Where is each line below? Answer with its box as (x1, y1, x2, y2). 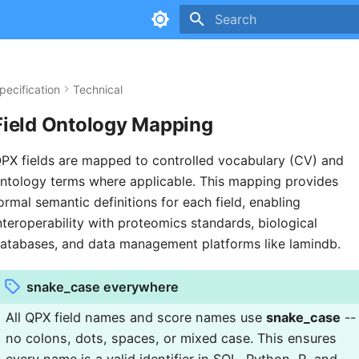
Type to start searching (215, 42, 329, 54)
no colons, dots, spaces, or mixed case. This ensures (6, 329, 337, 346)
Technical (73, 83, 123, 96)
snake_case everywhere (26, 278, 179, 295)
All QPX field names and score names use (6, 309, 266, 325)
